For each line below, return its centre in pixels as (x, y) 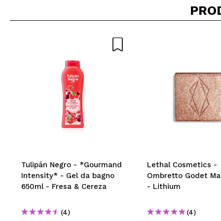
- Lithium (164, 186)
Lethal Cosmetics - (182, 165)
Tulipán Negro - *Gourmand (72, 165)
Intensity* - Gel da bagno (68, 175)
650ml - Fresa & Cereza (64, 186)
